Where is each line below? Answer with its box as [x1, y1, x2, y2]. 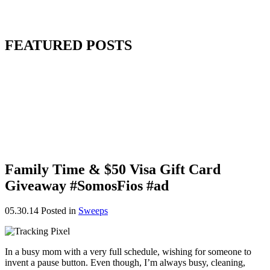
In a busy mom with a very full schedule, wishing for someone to [5, 246, 251, 257]
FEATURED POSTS [5, 37, 132, 53]
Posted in [41, 206, 78, 216]
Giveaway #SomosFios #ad [5, 177, 169, 193]
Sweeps [78, 206, 108, 216]
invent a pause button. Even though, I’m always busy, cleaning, [5, 257, 245, 268]
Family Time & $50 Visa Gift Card [5, 161, 221, 177]
